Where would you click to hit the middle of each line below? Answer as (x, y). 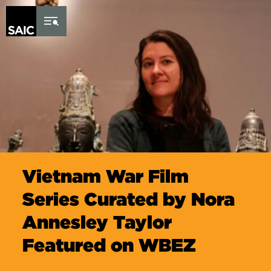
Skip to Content (41, 6)
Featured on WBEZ (109, 245)
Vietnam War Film (106, 176)
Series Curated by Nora (129, 199)
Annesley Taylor (97, 222)
